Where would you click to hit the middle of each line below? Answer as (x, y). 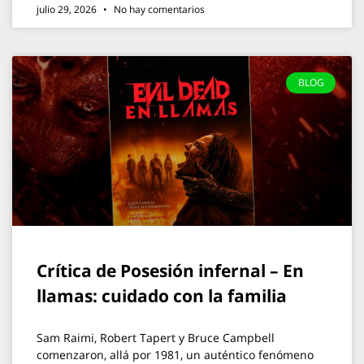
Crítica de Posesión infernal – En (170, 271)
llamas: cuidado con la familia (162, 296)
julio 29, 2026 (68, 9)
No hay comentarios (158, 9)
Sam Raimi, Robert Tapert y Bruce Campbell (156, 338)
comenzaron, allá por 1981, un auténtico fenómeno (175, 355)
